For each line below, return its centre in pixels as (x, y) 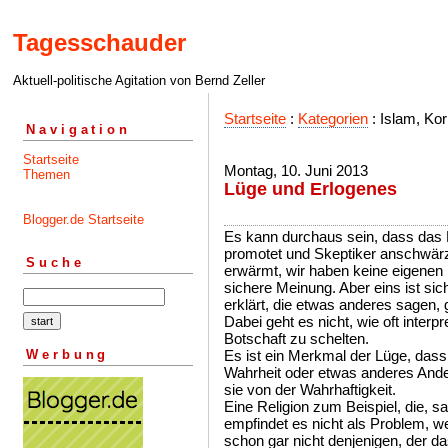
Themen (46, 174)
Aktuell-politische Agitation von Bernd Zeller (139, 81)
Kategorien (333, 118)
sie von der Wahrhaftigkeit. (310, 389)
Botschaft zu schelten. (296, 338)
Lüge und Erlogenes (310, 189)
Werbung (68, 354)
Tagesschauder (99, 43)
